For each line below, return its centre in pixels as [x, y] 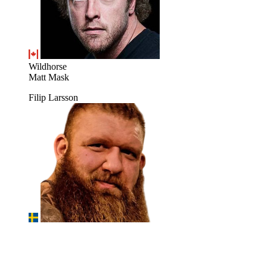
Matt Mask [49, 77]
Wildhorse [48, 67]
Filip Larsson [53, 98]
